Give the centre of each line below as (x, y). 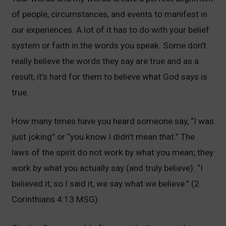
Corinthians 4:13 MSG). (56, 200)
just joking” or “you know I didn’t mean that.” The (103, 137)
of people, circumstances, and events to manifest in (110, 14)
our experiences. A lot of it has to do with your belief (111, 30)
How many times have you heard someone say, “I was (113, 121)
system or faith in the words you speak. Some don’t (109, 46)
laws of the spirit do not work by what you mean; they (113, 153)
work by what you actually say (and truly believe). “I (107, 168)
